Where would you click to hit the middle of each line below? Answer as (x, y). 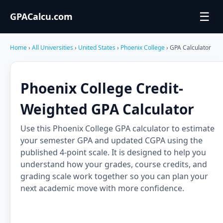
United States (98, 48)
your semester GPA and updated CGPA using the (111, 140)
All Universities (53, 48)
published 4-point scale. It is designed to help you (113, 152)
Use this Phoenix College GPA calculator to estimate (117, 128)
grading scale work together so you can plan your (114, 176)
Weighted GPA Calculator (107, 109)
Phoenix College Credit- (102, 88)
